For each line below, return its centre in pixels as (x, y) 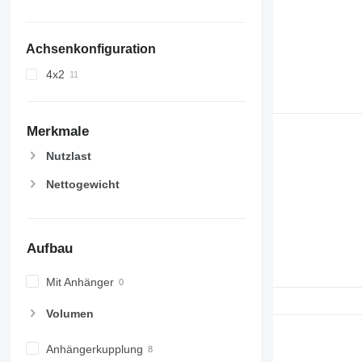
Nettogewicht (82, 184)
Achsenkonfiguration (90, 48)
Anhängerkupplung (94, 349)
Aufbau (49, 249)
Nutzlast (68, 156)
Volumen (69, 313)
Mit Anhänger (80, 282)
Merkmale (57, 131)
